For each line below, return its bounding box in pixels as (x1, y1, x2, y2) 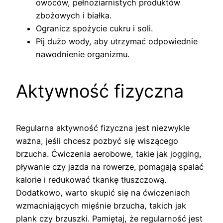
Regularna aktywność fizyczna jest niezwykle (16, 122, 190, 133)
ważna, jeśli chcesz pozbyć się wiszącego (16, 135, 178, 146)
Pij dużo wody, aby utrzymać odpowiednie (36, 36, 198, 46)
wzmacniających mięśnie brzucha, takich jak (16, 200, 186, 211)
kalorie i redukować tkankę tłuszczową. (16, 174, 166, 185)
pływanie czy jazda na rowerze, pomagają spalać (16, 161, 204, 172)
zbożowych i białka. (36, 10, 111, 20)
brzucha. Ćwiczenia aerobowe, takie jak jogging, (16, 148, 202, 159)
